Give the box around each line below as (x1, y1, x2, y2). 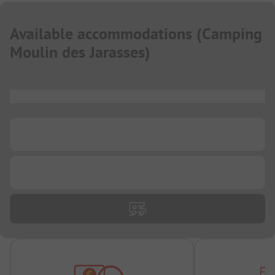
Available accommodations (10, 23, 192, 45)
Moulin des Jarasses (10, 42, 145, 63)
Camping (202, 23, 262, 45)
